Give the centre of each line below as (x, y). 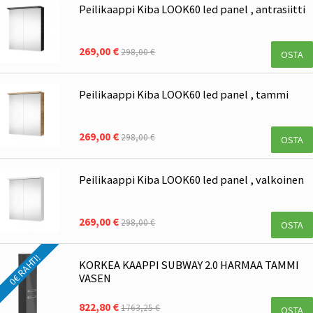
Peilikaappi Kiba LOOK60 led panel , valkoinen (192, 179)
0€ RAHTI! (24, 270)
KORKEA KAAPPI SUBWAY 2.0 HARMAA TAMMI (189, 264)
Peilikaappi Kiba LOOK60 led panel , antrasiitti (192, 9)
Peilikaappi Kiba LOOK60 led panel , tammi (184, 95)
